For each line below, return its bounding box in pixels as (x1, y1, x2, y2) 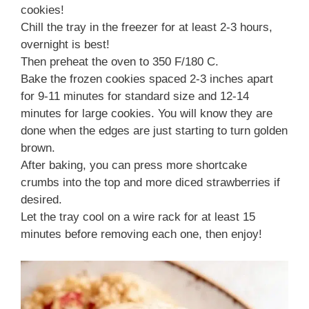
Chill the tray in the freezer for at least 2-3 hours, (21, 21, 272, 34)
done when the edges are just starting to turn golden (21, 124, 288, 138)
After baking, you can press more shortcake (21, 159, 247, 172)
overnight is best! (21, 38, 110, 52)
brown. (21, 141, 55, 155)
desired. (21, 193, 62, 207)
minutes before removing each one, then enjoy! (21, 228, 262, 241)
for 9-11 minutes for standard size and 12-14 (21, 90, 249, 103)
